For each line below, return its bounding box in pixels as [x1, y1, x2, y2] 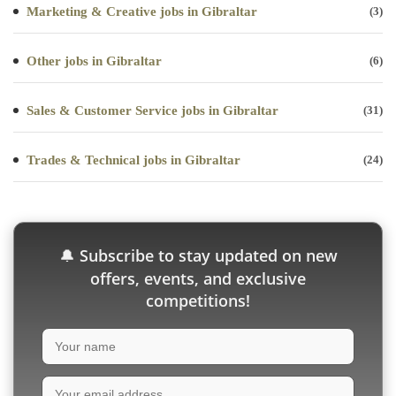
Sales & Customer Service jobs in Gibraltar [27, 103, 278, 118]
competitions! [146, 289, 250, 311]
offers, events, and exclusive [90, 267, 306, 289]
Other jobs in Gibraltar [27, 53, 162, 68]
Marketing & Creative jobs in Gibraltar [27, 4, 257, 19]
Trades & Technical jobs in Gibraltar [27, 152, 240, 167]
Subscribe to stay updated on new [74, 244, 338, 266]
